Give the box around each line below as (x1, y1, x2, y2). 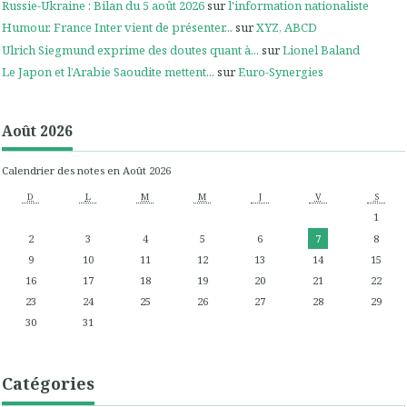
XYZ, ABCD (256, 19, 317, 36)
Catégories (2, 372, 94, 394)
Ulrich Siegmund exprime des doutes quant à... (2, 41, 259, 58)
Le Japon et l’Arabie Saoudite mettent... (2, 63, 214, 80)
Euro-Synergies (238, 63, 323, 80)
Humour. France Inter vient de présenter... (2, 19, 233, 36)
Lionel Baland (283, 41, 360, 58)
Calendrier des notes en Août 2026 (2, 163, 171, 177)
